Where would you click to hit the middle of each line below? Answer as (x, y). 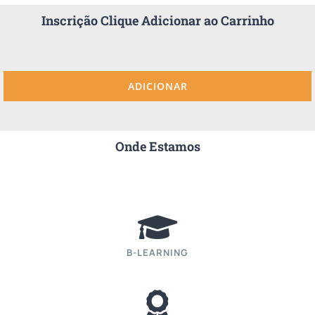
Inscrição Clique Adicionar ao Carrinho (157, 20)
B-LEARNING (157, 252)
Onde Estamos (157, 146)
